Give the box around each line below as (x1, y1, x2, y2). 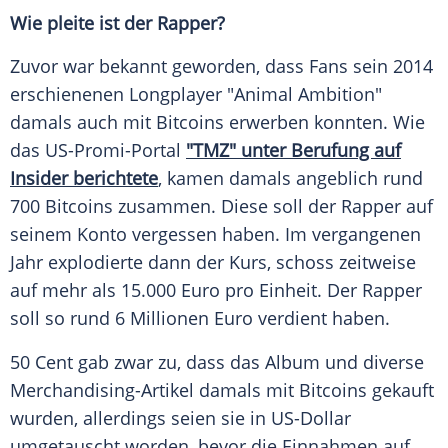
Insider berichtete (10, 166, 158, 191)
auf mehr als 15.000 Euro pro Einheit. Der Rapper (10, 278, 422, 303)
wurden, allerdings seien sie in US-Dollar (10, 406, 351, 431)
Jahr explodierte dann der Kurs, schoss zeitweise (10, 250, 416, 275)
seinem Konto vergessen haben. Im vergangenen (10, 222, 421, 247)
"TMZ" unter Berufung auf (186, 138, 401, 163)
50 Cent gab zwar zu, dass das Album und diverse (10, 350, 424, 375)
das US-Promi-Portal (10, 138, 186, 163)
